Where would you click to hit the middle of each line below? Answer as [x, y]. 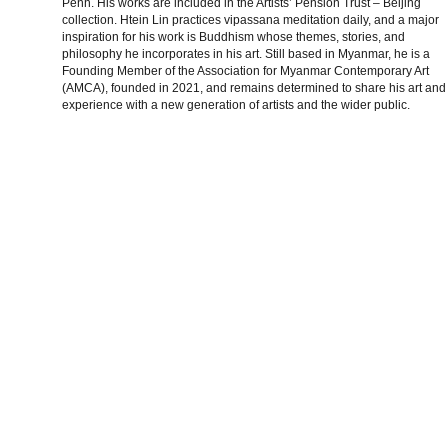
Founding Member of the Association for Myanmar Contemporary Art [245, 70]
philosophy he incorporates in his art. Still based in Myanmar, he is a [246, 53]
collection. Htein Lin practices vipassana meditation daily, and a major [250, 19]
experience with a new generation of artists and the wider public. [236, 104]
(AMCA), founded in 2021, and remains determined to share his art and [254, 87]
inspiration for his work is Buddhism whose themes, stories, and [233, 36]
